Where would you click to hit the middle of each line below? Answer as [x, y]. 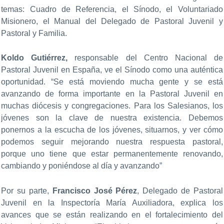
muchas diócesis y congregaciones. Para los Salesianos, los [112, 106]
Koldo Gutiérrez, [34, 58]
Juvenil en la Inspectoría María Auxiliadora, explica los [112, 202]
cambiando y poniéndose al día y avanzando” [82, 166]
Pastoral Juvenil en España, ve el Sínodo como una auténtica [112, 70]
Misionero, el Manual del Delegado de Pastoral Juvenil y [112, 21]
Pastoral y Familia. [34, 33]
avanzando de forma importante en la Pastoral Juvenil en [112, 94]
